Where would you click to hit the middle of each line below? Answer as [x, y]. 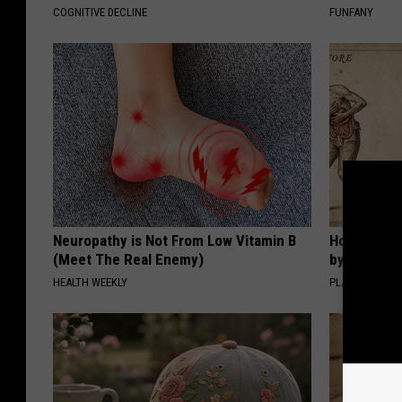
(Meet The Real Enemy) [128, 260]
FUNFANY [352, 13]
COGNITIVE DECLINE [100, 13]
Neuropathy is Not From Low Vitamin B [175, 241]
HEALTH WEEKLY [90, 283]
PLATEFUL [353, 283]
